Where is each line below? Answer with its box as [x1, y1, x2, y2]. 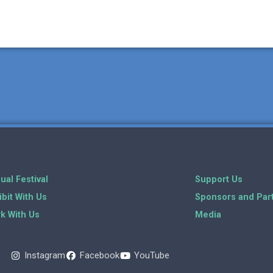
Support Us [195, 174, 243, 185]
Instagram [24, 250, 66, 261]
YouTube [133, 250, 169, 261]
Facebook [79, 250, 119, 261]
